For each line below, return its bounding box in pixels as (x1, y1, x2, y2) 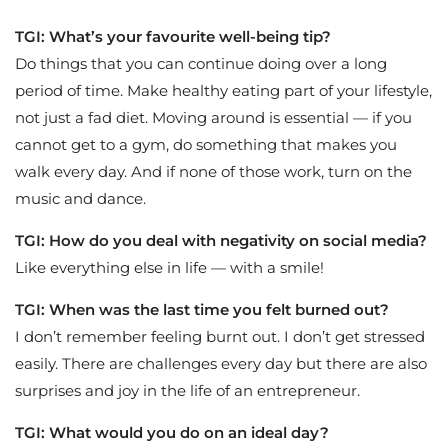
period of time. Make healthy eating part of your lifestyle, (15, 80, 432, 100)
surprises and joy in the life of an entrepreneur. (15, 380, 360, 400)
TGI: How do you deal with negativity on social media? (15, 230, 427, 250)
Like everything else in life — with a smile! (15, 257, 324, 277)
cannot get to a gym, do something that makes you (15, 134, 397, 154)
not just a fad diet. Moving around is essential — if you (15, 107, 412, 127)
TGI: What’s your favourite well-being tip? (15, 26, 331, 46)
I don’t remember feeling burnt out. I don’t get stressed (15, 326, 425, 346)
